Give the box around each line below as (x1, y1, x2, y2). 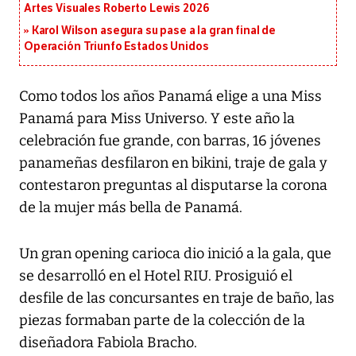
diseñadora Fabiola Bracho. (19, 334, 197, 352)
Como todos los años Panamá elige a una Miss (19, 87, 322, 106)
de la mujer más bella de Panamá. (19, 199, 242, 217)
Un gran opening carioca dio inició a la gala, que (19, 245, 331, 263)
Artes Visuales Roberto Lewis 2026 (24, 2, 210, 16)
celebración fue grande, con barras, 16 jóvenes (19, 132, 321, 150)
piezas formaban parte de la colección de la (19, 311, 305, 330)
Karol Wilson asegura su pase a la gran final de (31, 24, 277, 38)
